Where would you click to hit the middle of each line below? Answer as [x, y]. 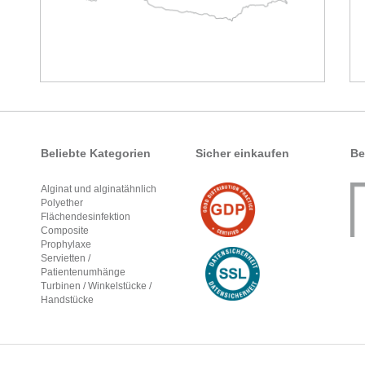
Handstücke [67, 300]
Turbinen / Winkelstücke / [96, 286]
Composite [65, 231]
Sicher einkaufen [242, 154]
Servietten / [66, 259]
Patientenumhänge [83, 273]
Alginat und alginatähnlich [99, 189]
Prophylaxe [66, 245]
